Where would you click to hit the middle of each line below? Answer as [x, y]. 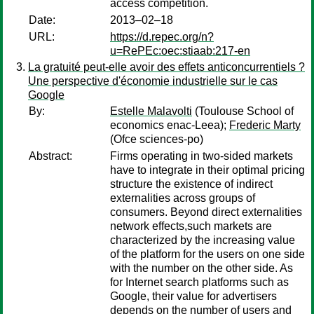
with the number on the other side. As [202, 268]
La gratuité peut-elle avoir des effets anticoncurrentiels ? [166, 67]
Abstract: [50, 156]
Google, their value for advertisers [193, 296]
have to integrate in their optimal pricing [207, 170]
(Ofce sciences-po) [157, 139]
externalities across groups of [183, 198]
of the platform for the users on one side [207, 254]
